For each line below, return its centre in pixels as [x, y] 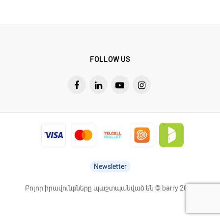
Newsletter [110, 167]
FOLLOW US [110, 60]
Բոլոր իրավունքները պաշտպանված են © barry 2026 [110, 188]
